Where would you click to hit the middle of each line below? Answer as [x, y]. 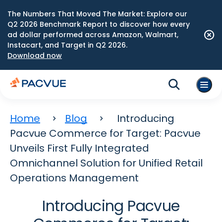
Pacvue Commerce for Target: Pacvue [105, 133]
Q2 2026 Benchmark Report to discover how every [99, 24]
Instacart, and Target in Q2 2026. [67, 45]
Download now [35, 55]
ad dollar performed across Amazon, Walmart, [93, 35]
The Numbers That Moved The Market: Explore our [97, 14]
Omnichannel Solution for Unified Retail [106, 163]
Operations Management [74, 178]
